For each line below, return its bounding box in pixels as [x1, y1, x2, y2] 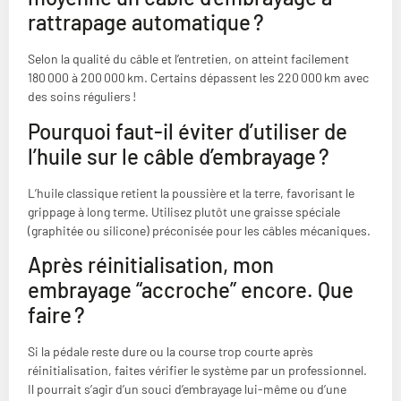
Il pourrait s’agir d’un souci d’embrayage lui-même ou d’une [28, 381, 346, 397]
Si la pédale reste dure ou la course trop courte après [28, 344, 313, 360]
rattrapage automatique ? [28, 9, 264, 36]
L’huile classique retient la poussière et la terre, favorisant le [28, 184, 354, 200]
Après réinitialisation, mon [28, 252, 274, 278]
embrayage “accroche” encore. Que [28, 277, 354, 303]
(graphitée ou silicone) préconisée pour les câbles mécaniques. [28, 222, 371, 238]
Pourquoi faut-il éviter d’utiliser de [28, 117, 347, 144]
